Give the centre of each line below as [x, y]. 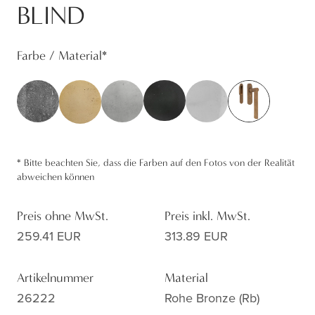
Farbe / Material [59, 56]
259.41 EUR [49, 237]
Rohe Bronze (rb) [212, 298]
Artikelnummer [55, 278]
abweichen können [56, 177]
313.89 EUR [196, 237]
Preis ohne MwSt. [63, 217]
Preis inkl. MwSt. [207, 217]
